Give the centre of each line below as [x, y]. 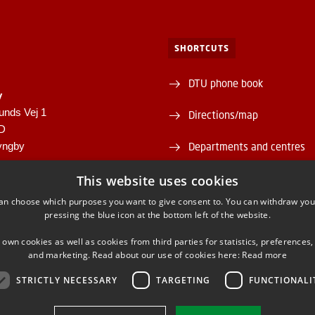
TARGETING [183, 280]
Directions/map [223, 115]
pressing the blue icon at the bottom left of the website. [157, 215]
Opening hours [221, 241]
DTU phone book [225, 83]
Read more [264, 255]
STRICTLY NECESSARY [66, 280]
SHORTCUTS [201, 48]
